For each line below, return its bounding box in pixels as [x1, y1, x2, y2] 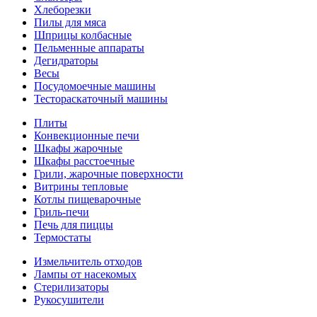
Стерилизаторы [34, 281, 109, 293]
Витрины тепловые [34, 180, 128, 192]
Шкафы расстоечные [34, 155, 134, 167]
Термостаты [34, 231, 91, 243]
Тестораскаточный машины [34, 93, 168, 105]
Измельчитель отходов [34, 255, 142, 267]
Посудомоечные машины [34, 80, 156, 92]
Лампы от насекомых [34, 268, 137, 280]
